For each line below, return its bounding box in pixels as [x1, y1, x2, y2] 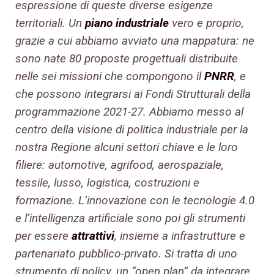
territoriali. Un [15, 16, 85, 31]
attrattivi [72, 229, 114, 243]
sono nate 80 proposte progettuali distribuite [15, 51, 238, 66]
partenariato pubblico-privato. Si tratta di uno [15, 246, 237, 261]
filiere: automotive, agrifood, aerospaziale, [15, 158, 224, 172]
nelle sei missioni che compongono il [15, 69, 204, 84]
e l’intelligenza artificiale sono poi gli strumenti [15, 211, 245, 226]
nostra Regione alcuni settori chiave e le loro [15, 140, 238, 155]
